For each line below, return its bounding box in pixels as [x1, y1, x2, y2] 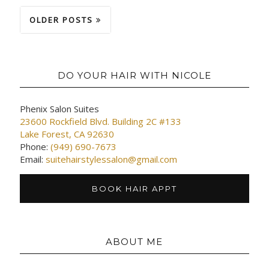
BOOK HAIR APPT [91, 183, 177, 193]
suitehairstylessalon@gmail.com [45, 153, 177, 165]
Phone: [19, 140, 50, 153]
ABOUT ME [106, 235, 163, 247]
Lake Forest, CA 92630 [19, 127, 114, 140]
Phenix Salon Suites [19, 102, 99, 115]
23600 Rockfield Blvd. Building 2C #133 [19, 115, 181, 127]
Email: [19, 153, 46, 165]
